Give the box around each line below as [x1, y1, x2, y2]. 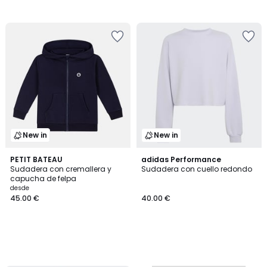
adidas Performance [141, 154, 221, 164]
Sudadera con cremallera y [10, 164, 111, 174]
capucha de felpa [10, 173, 76, 184]
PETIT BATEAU [10, 154, 63, 164]
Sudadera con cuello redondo [141, 164, 252, 174]
